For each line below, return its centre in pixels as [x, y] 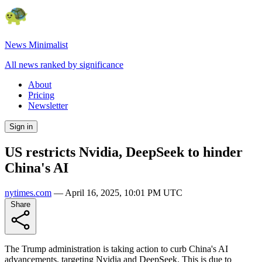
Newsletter [48, 106]
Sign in [21, 127]
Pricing [41, 95]
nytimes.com [28, 192]
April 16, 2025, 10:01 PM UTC [124, 192]
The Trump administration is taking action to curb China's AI [116, 249]
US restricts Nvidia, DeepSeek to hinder [124, 152]
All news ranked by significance [64, 65]
